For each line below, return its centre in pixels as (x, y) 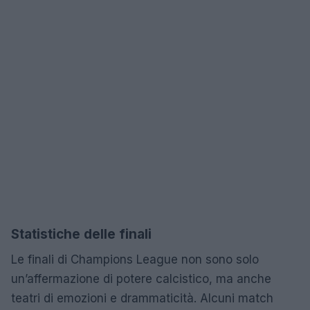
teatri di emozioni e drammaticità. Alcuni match (142, 298)
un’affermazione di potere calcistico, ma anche (141, 279)
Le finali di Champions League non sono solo (135, 259)
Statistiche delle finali (81, 234)
